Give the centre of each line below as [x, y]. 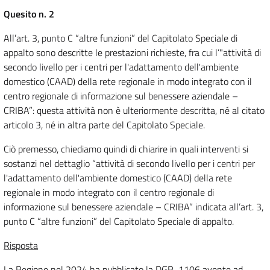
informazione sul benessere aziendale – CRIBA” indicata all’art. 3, [133, 207]
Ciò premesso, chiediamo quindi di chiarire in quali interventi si [126, 149]
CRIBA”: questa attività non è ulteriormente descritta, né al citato [134, 111]
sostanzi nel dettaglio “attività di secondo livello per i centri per [129, 164]
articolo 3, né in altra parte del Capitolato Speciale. [104, 125]
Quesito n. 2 [29, 14]
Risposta [21, 246]
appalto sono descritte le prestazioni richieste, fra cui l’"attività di [132, 53]
